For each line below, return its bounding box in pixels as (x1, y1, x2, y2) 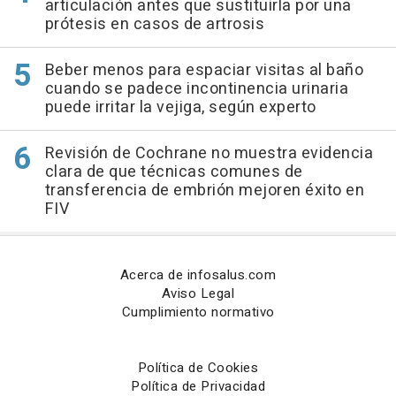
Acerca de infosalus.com (119, 265, 277, 286)
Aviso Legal (161, 284, 235, 304)
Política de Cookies (137, 358, 259, 378)
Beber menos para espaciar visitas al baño (44, 58, 363, 83)
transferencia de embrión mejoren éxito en (44, 179, 364, 203)
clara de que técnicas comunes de (44, 160, 303, 185)
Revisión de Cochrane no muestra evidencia (44, 141, 373, 166)
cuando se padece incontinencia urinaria (44, 77, 348, 102)
